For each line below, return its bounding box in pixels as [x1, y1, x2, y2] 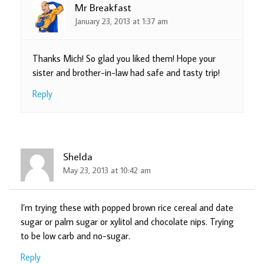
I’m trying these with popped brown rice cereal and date [21, 201, 234, 213]
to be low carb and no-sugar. [21, 229, 131, 242]
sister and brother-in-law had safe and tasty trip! [32, 66, 220, 78]
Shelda [63, 149, 93, 163]
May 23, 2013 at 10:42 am [63, 164, 151, 176]
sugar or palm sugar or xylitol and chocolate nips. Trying [21, 215, 235, 227]
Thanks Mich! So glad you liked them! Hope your [32, 52, 216, 64]
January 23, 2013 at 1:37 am [75, 15, 169, 27]
